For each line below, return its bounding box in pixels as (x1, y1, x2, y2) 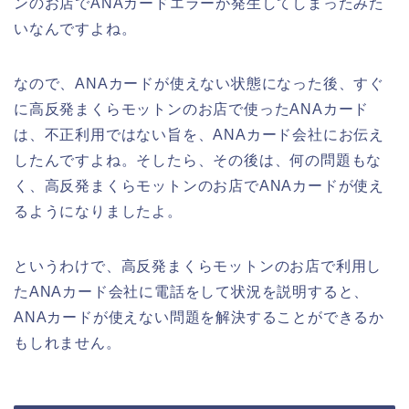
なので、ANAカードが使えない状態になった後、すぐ (14, 75, 384, 91)
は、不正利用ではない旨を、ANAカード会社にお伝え (14, 126, 384, 142)
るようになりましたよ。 (14, 203, 183, 219)
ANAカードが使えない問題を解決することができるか (14, 309, 384, 325)
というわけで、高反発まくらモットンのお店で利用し (14, 257, 383, 274)
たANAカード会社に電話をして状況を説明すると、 (14, 283, 370, 299)
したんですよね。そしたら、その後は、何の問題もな (14, 152, 383, 168)
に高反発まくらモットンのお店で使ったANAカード (14, 100, 370, 117)
